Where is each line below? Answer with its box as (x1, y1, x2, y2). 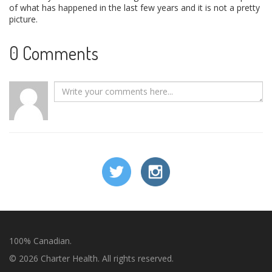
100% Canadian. (9, 234, 72, 246)
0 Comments (9, 41, 98, 64)
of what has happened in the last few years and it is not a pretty (9, 1, 260, 13)
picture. (9, 13, 38, 25)
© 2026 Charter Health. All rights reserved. (9, 252, 174, 264)
